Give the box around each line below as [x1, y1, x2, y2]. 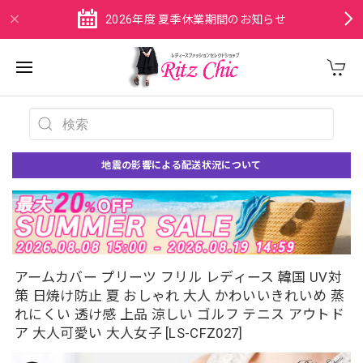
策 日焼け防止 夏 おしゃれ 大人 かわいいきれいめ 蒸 [15, 287, 344, 304]
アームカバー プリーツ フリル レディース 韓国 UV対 [15, 268, 342, 285]
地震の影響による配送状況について [101, 160, 262, 171]
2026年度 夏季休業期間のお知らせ [105, 13, 286, 26]
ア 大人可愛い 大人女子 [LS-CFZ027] [15, 324, 243, 341]
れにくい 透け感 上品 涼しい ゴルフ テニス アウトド [15, 305, 344, 322]
